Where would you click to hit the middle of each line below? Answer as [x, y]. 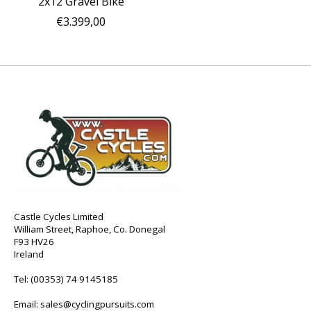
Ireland [29, 254]
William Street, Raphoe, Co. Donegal [90, 229]
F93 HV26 [34, 241]
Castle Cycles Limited [59, 216]
